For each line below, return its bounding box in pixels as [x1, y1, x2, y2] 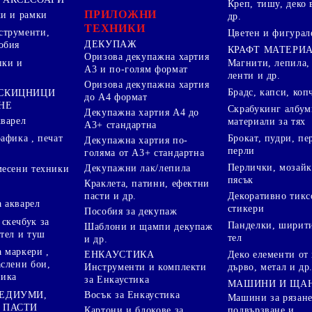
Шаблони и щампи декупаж [84, 221, 213, 233]
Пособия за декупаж [84, 206, 178, 217]
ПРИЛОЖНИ [84, 8, 157, 21]
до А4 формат [84, 92, 148, 103]
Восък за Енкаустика [84, 290, 180, 301]
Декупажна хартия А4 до [84, 107, 200, 118]
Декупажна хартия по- [84, 135, 188, 146]
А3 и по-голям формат [84, 64, 188, 75]
